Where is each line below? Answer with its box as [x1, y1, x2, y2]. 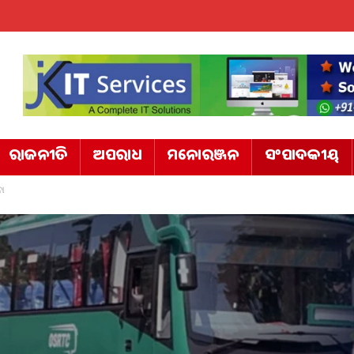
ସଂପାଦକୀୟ [265, 143, 339, 171]
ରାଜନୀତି [9, 143, 67, 171]
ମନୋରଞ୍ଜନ [168, 143, 239, 171]
